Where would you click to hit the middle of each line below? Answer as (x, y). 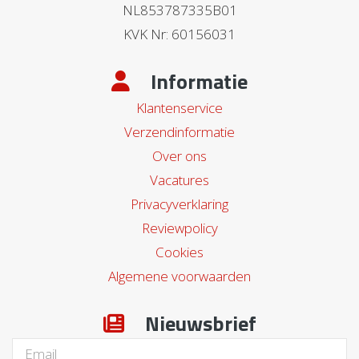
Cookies (179, 252)
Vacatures (179, 179)
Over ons (179, 155)
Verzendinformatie (179, 131)
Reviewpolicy (179, 228)
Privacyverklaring (179, 204)
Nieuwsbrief (198, 323)
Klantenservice (179, 107)
